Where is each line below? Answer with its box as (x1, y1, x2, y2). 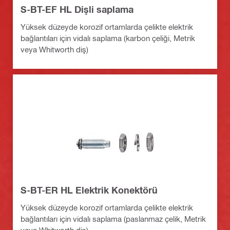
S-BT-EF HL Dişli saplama (21, 4, 133, 15)
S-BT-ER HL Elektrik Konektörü (21, 184, 158, 196)
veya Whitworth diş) (21, 45, 88, 54)
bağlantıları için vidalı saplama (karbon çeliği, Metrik (21, 33, 195, 43)
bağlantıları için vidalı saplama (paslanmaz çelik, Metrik (21, 214, 206, 224)
